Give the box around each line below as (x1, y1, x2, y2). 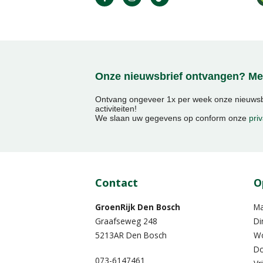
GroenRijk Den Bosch (95, 201, 180, 213)
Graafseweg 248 (95, 215, 157, 227)
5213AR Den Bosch (95, 229, 167, 241)
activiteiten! (95, 103, 137, 113)
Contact (95, 176, 138, 190)
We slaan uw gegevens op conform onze (95, 113, 249, 123)
